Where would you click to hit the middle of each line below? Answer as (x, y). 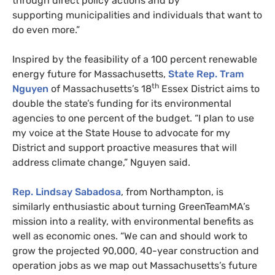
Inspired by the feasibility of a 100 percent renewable (135, 60)
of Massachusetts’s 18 (100, 89)
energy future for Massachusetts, (90, 74)
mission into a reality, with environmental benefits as (133, 222)
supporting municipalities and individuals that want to (137, 15)
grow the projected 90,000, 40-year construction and (136, 251)
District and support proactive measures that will (125, 148)
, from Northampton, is (172, 192)
